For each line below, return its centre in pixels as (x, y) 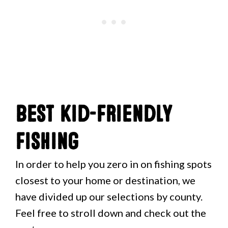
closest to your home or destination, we (105, 180)
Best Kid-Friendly (94, 115)
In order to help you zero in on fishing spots (113, 164)
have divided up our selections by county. (109, 196)
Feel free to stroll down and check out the (111, 213)
